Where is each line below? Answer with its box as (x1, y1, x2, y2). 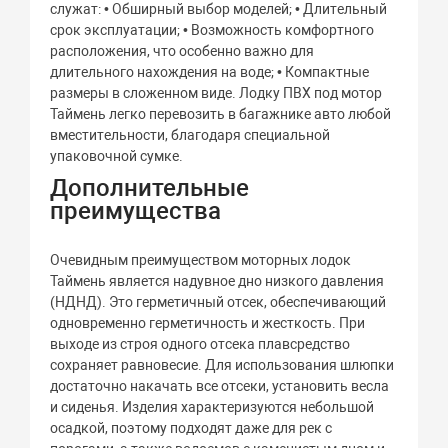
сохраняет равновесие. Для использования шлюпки (50, 357, 395, 373)
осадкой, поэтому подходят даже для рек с (50, 420, 333, 436)
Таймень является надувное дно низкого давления (50, 273, 385, 289)
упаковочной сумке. (50, 148, 184, 164)
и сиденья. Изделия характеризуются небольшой (50, 399, 375, 415)
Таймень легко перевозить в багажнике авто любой (50, 106, 392, 122)
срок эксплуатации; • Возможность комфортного (50, 22, 375, 38)
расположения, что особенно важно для (50, 43, 315, 59)
